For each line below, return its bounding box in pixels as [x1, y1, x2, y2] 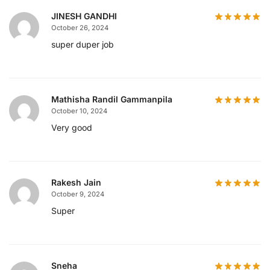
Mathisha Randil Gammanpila [51, 94, 172, 105]
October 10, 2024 [51, 107, 107, 116]
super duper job [51, 39, 114, 50]
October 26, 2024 [51, 24, 108, 33]
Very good [51, 122, 92, 133]
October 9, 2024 [51, 190, 104, 199]
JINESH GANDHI [51, 11, 117, 22]
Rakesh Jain [51, 177, 101, 188]
